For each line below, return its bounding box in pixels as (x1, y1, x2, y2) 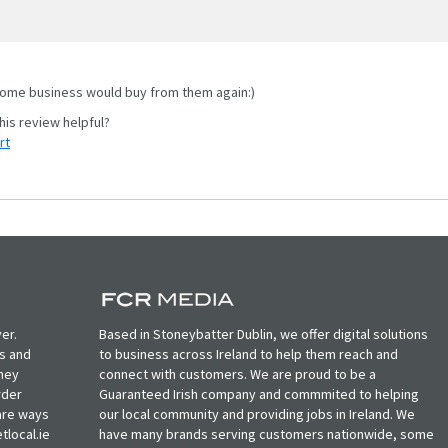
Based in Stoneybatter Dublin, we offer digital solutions (99, 324, 429, 343)
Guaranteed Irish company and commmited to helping (99, 384, 420, 403)
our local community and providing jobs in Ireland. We (99, 404, 416, 423)
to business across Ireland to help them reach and (99, 344, 399, 363)
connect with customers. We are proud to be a (99, 364, 377, 383)
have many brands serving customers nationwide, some (99, 424, 435, 443)
